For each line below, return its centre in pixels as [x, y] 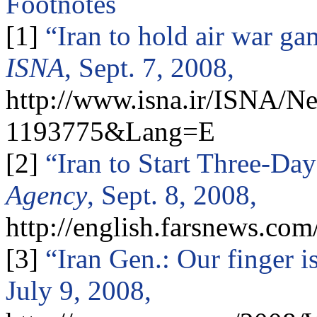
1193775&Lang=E [110, 132]
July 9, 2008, [79, 291]
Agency [46, 195]
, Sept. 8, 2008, [172, 195]
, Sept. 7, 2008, [149, 68]
